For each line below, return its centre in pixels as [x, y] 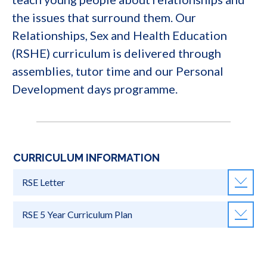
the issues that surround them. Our [104, 17]
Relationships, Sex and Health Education [119, 35]
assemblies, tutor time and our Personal [118, 71]
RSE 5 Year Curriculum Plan [77, 215]
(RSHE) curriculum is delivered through [117, 53]
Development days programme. [95, 89]
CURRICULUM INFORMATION [87, 157]
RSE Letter [43, 182]
